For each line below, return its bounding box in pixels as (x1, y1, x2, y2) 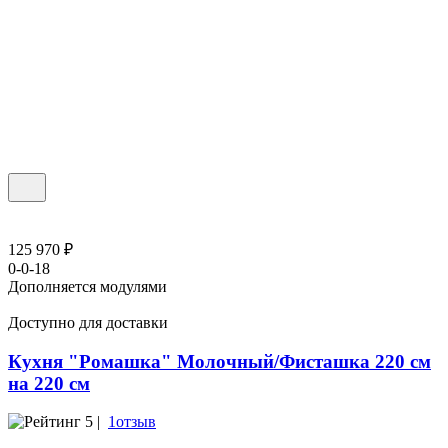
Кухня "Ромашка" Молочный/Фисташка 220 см (8, 350, 431, 372)
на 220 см (8, 372, 90, 394)
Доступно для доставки (8, 313, 168, 331)
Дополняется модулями (8, 277, 167, 295)
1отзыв (108, 413, 156, 431)
